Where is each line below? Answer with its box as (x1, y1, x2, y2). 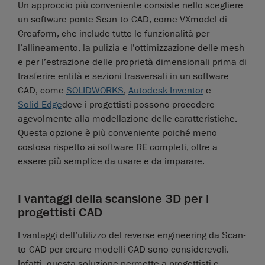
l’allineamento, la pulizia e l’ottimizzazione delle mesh (18, 42, 244, 54)
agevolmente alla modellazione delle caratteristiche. (18, 113, 237, 125)
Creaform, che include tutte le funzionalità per (18, 28, 209, 40)
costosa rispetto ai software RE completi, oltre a (18, 141, 218, 154)
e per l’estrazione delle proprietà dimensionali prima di (18, 56, 247, 69)
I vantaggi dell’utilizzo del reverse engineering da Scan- (18, 230, 246, 242)
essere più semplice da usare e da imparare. (18, 156, 205, 168)
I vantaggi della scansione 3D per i (18, 190, 209, 208)
